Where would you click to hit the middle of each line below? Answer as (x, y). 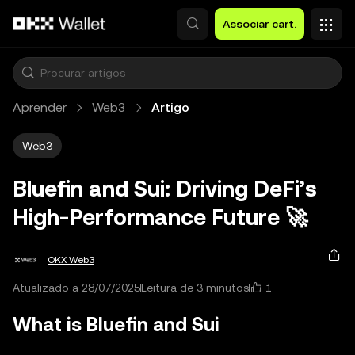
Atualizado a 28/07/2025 (76, 288)
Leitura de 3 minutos (195, 288)
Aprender (40, 107)
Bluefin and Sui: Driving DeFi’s (165, 189)
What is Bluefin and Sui (116, 325)
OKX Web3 (71, 260)
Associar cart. (260, 24)
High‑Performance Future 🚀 (160, 217)
